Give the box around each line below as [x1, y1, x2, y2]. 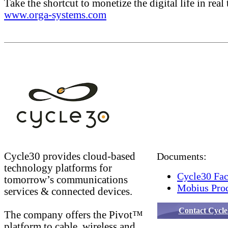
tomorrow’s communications [4, 174, 128, 185]
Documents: [157, 151, 207, 162]
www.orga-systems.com [4, 9, 106, 20]
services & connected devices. [4, 186, 132, 197]
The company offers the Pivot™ [4, 209, 143, 220]
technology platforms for [4, 162, 112, 174]
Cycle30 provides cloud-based [4, 151, 135, 162]
